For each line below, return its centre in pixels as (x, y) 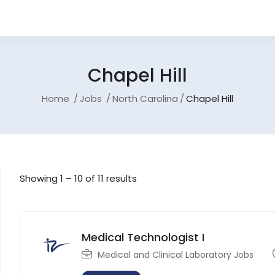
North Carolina (145, 98)
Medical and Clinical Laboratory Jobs (176, 254)
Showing (40, 179)
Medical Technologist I (143, 237)
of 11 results (110, 179)
